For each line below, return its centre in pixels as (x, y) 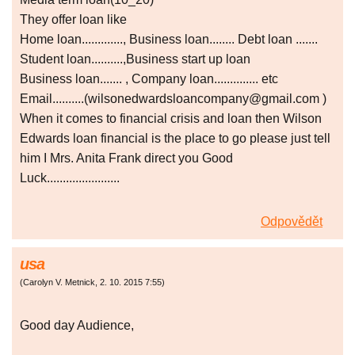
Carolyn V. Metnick (59, 282)
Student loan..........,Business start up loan (135, 59)
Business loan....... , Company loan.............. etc (149, 79)
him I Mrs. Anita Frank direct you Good (126, 158)
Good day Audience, (77, 326)
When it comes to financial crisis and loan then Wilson (171, 119)
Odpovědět (292, 222)
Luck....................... (70, 178)
